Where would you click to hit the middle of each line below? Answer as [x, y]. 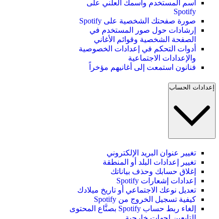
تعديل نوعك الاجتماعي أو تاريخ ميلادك [137, 190]
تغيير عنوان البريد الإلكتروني [151, 153]
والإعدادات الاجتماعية [162, 58]
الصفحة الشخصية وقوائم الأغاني [145, 40]
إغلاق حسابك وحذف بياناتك [153, 171]
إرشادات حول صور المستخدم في [143, 30]
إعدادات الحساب [192, 87]
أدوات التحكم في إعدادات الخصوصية [137, 49]
